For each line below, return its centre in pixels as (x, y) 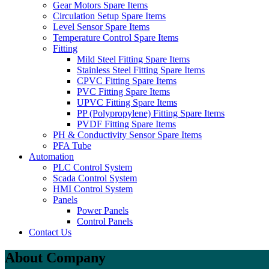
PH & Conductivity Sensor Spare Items (127, 135)
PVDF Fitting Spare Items (126, 124)
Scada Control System (95, 178)
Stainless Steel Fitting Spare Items (141, 70)
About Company (55, 257)
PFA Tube (72, 146)
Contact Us (50, 232)
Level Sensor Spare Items (101, 27)
